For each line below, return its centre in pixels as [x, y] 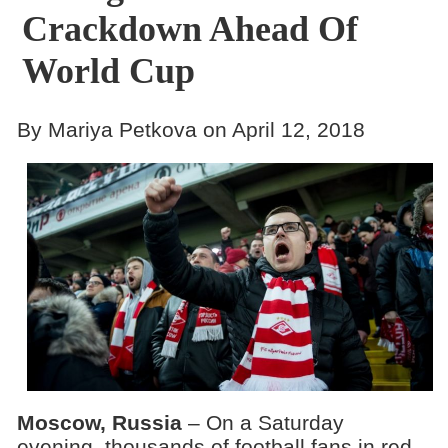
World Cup [108, 71]
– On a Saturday [262, 423]
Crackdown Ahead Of [189, 29]
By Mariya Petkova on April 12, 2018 [190, 129]
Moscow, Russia [99, 423]
